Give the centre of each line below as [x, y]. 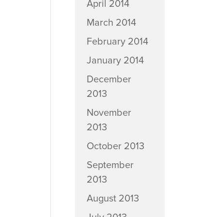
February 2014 [117, 42]
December [109, 79]
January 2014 [115, 61]
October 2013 [115, 146]
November [109, 113]
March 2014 [111, 23]
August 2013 [113, 199]
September [110, 165]
